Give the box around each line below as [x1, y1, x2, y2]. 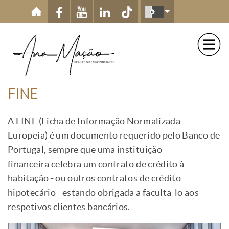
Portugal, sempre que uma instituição [8, 145, 162, 155]
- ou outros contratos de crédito [49, 173, 181, 184]
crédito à [148, 159, 185, 169]
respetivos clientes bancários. [8, 202, 130, 212]
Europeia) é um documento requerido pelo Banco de [8, 130, 220, 141]
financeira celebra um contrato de [8, 159, 148, 169]
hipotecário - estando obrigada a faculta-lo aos [8, 188, 199, 198]
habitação [8, 173, 49, 184]
